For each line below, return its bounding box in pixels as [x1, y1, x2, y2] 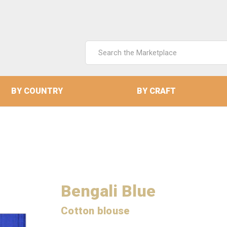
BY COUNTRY [11, 86, 63, 96]
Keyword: [85, 54, 118, 63]
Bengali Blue [61, 181, 156, 201]
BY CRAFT [136, 86, 176, 96]
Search [85, 42, 109, 51]
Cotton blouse [61, 205, 130, 217]
